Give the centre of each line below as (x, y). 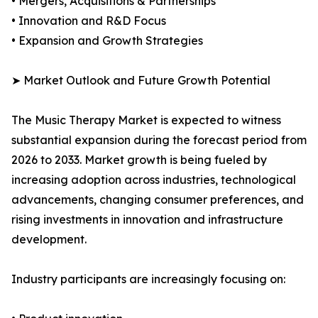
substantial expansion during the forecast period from (159, 140)
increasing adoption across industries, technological (154, 180)
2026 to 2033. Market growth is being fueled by (139, 160)
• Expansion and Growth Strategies (107, 41)
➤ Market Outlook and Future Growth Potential (141, 81)
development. (49, 240)
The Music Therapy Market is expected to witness (146, 120)
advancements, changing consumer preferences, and (158, 200)
